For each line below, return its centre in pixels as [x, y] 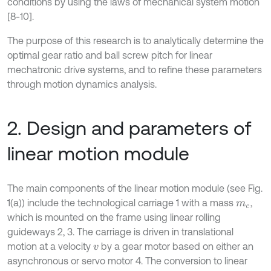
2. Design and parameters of [129, 128]
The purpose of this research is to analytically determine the [135, 40]
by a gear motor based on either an [176, 246]
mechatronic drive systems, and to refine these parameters [135, 69]
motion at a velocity [50, 246]
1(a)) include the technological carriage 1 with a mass [122, 202]
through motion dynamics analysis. [82, 84]
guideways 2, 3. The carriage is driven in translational [120, 231]
